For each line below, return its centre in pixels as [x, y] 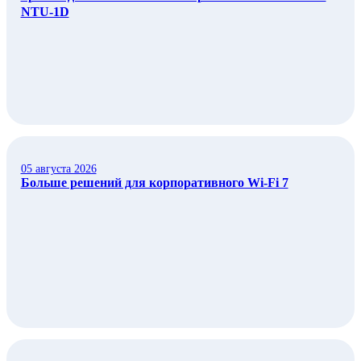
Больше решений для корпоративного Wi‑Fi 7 [154, 183]
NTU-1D [45, 12]
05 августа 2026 [58, 169]
